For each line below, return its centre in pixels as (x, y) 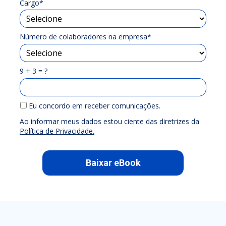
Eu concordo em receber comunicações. (93, 106)
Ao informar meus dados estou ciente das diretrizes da (109, 121)
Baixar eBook (113, 163)
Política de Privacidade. (57, 131)
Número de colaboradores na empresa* (86, 37)
